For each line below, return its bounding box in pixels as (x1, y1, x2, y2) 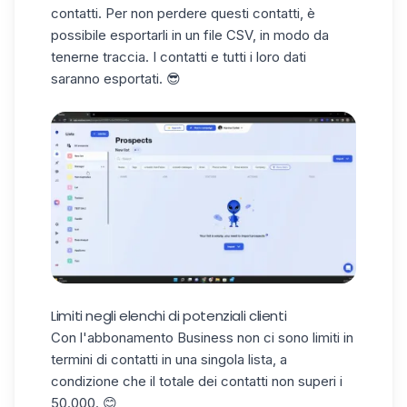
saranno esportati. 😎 (51, 70, 181, 87)
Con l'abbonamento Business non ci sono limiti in (51, 329, 353, 346)
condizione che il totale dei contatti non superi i (51, 372, 342, 390)
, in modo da (253, 26, 329, 44)
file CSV (203, 26, 253, 44)
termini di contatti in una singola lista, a (51, 351, 287, 368)
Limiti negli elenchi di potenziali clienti (51, 306, 287, 325)
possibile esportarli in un (51, 26, 203, 44)
